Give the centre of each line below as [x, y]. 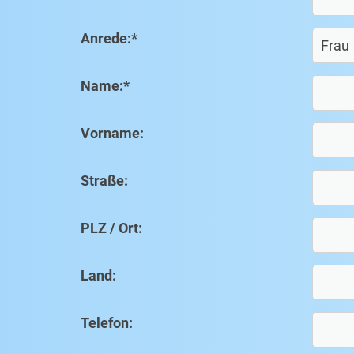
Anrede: [106, 39]
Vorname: [112, 134]
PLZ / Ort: [111, 228]
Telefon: [107, 323]
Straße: [104, 181]
